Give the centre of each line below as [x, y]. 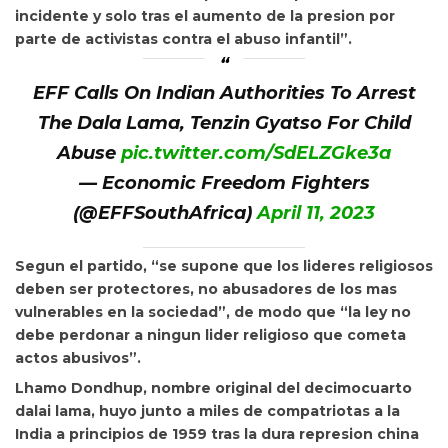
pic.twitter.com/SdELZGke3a [256, 153]
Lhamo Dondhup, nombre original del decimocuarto [213, 388]
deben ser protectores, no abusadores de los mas [206, 289]
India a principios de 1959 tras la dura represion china [217, 434]
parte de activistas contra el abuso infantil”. [183, 39]
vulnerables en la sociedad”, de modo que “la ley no [213, 312]
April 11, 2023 [316, 213]
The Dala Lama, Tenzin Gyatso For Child [224, 123]
